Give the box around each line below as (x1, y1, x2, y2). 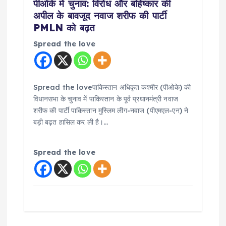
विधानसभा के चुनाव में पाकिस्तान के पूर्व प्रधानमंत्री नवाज (33, 94, 178, 104)
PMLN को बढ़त (33, 22, 95, 34)
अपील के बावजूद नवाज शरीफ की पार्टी (33, 10, 166, 22)
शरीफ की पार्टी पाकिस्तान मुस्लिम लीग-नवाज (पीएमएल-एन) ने (33, 106, 189, 116)
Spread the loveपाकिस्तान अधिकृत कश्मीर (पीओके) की (33, 83, 191, 92)
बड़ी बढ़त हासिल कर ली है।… (33, 118, 108, 127)
